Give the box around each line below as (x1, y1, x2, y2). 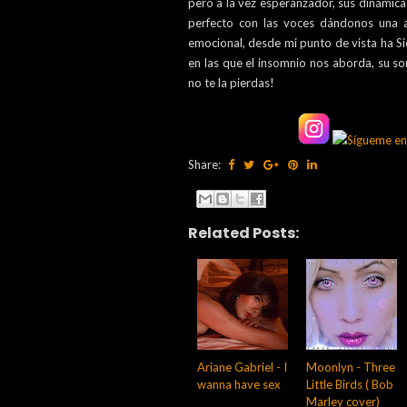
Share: (188, 157, 223, 172)
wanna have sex (197, 376, 281, 392)
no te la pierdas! (188, 75, 274, 90)
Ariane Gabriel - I (197, 359, 287, 374)
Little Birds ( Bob (306, 376, 393, 392)
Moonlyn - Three (306, 359, 395, 374)
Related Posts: (188, 222, 299, 243)
